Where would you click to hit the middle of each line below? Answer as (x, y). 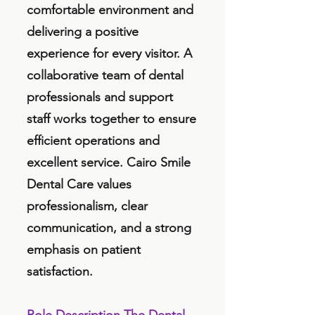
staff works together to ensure (111, 119)
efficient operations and (93, 141)
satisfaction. (60, 271)
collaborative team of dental (105, 75)
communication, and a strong (109, 228)
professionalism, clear (87, 206)
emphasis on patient (84, 250)
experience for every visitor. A (109, 53)
